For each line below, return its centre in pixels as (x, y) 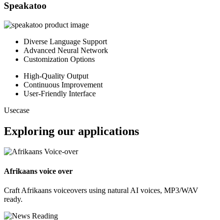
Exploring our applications (71, 131)
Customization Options (59, 59)
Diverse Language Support (65, 41)
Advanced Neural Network (66, 50)
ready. (13, 199)
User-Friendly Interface (60, 93)
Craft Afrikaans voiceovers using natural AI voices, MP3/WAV (101, 191)
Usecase (17, 110)
